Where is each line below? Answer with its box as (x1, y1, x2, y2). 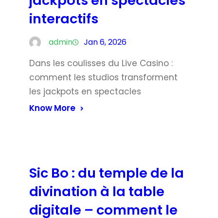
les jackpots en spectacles (29, 85, 141, 97)
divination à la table (29, 182, 164, 201)
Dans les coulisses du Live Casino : (29, 57, 173, 69)
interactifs (29, 9, 98, 28)
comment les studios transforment (29, 71, 178, 83)
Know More (29, 102, 75, 114)
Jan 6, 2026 (84, 36, 127, 48)
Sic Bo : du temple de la (29, 163, 184, 182)
